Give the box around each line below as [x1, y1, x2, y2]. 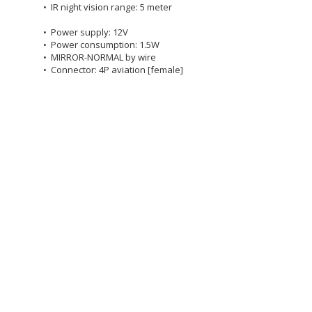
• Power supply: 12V [43, 26, 128, 38]
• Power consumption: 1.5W [43, 38, 159, 51]
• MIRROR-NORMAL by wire [43, 51, 156, 63]
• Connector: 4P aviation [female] [43, 63, 183, 76]
